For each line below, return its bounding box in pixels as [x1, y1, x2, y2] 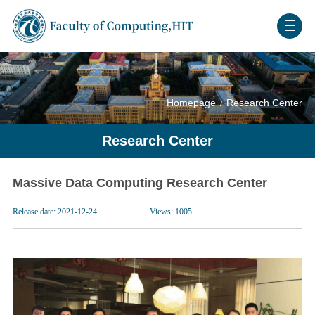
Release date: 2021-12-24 [12, 206, 97, 217]
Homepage [167, 98, 217, 109]
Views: [149, 206, 175, 217]
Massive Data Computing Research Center [12, 175, 267, 190]
